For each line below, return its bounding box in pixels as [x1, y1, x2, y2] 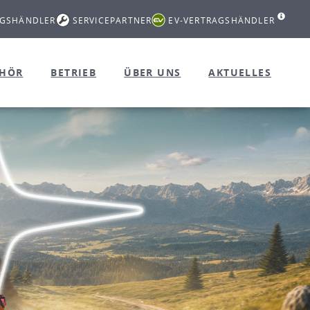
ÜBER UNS [124, 66, 181, 79]
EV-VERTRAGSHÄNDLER [168, 14, 275, 26]
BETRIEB [51, 66, 97, 79]
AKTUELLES [208, 66, 271, 79]
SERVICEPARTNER [72, 14, 152, 26]
